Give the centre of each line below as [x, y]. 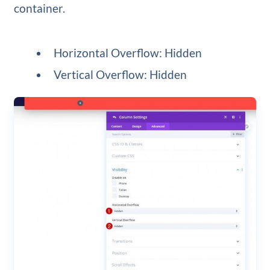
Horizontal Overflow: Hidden [128, 53]
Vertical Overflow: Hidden [121, 75]
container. [39, 8]
